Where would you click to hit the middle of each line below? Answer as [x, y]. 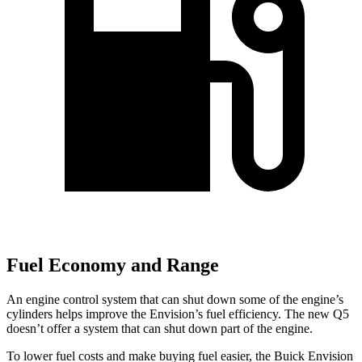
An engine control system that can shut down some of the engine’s [175, 300]
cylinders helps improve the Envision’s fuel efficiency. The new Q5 [178, 314]
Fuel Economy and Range [113, 265]
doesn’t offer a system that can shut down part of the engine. [160, 329]
